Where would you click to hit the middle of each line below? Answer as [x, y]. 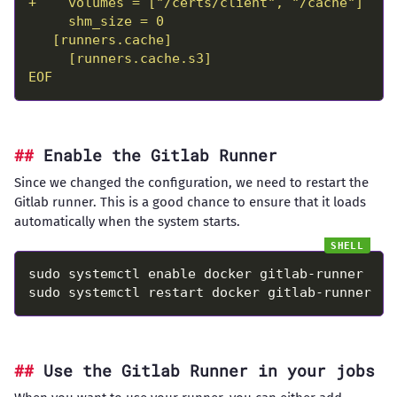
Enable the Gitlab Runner [160, 155]
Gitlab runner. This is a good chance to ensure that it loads [190, 202]
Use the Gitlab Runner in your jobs [209, 370]
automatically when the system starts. [127, 221]
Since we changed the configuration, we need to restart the [191, 182]
